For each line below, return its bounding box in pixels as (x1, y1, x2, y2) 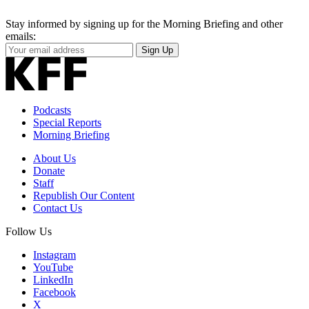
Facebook (33, 286, 76, 298)
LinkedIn (33, 273, 73, 286)
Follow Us (6, 225, 52, 237)
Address (5, 66, 41, 79)
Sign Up (141, 44, 173, 55)
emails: (6, 30, 36, 42)
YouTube (33, 261, 73, 273)
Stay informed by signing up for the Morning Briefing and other (6, 17, 283, 30)
